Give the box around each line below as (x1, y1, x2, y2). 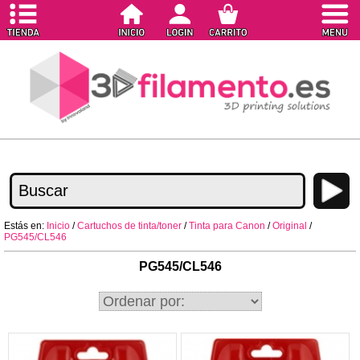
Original (272, 219, 307, 231)
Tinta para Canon (189, 219, 265, 231)
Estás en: (4, 219, 47, 231)
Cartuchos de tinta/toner (77, 219, 182, 231)
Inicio (47, 219, 70, 231)
